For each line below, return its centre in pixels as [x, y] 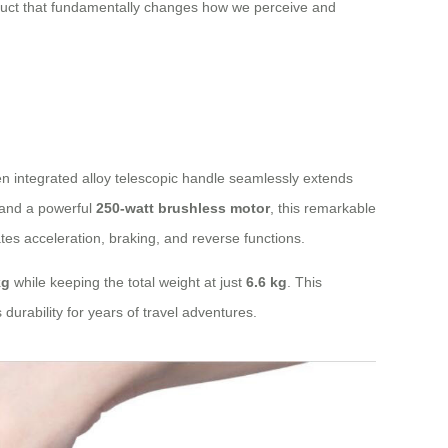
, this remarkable [323, 207]
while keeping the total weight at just [128, 281]
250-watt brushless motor [183, 207]
